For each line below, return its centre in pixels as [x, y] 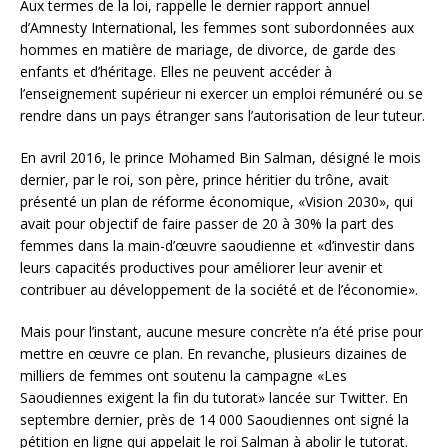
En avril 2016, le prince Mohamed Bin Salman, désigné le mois [220, 158]
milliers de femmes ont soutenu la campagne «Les [183, 376]
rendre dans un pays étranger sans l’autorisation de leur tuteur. [222, 116]
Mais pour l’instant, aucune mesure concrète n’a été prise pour [221, 332]
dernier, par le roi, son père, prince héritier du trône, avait [204, 180]
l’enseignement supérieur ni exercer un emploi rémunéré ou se [221, 94]
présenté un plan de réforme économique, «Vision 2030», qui [216, 202]
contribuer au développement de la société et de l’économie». [219, 290]
